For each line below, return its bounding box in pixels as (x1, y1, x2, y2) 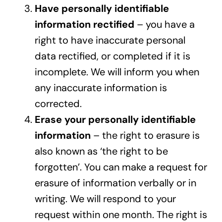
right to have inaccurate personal (34, 34, 185, 47)
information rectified (34, 18, 134, 31)
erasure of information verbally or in (34, 176, 196, 190)
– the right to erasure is (90, 129, 200, 142)
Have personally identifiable (34, 2, 169, 15)
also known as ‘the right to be (34, 145, 168, 158)
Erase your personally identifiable (34, 113, 196, 126)
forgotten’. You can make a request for (34, 161, 207, 174)
